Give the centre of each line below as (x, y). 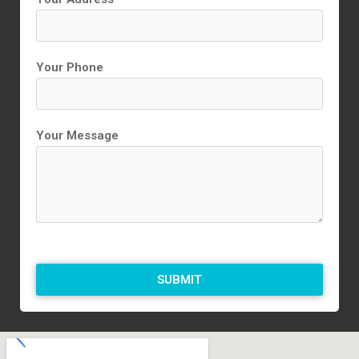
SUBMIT (179, 279)
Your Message (77, 136)
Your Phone (70, 68)
